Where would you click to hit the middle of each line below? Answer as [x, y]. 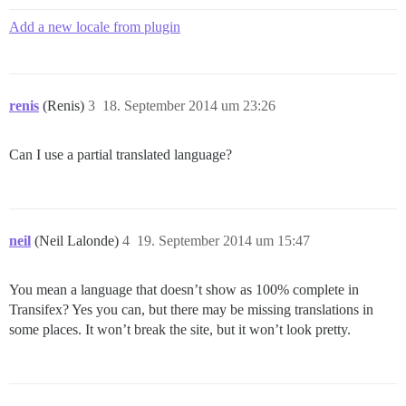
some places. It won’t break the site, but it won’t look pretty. [180, 329]
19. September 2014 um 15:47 [223, 240]
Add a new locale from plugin [95, 26]
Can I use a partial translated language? [121, 154]
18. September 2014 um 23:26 [189, 105]
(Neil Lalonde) [78, 240]
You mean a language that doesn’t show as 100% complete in [184, 289]
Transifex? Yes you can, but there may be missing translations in [191, 309]
